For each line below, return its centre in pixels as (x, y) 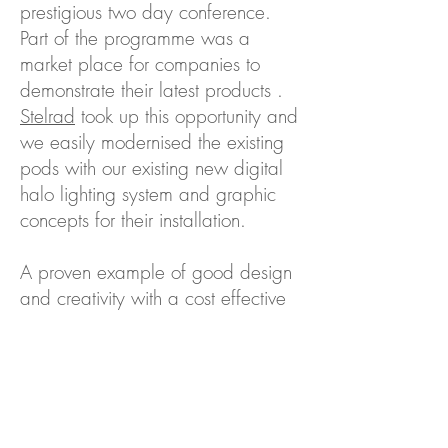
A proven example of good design (156, 272)
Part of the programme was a (135, 38)
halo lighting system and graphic (148, 194)
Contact (160, 400)
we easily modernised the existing (152, 142)
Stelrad (47, 116)
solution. (54, 324)
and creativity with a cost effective (153, 298)
